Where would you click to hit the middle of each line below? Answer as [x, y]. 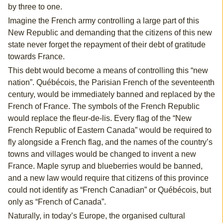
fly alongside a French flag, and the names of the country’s [110, 142]
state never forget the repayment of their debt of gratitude [107, 45]
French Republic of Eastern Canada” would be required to [110, 130]
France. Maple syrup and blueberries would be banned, [105, 166]
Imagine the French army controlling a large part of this [103, 21]
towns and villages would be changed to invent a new [102, 154]
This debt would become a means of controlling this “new [108, 71]
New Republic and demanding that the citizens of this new [110, 33]
